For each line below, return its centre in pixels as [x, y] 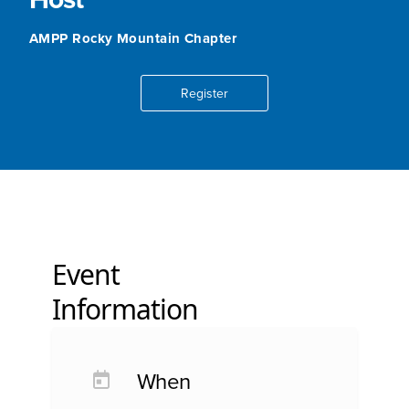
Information [126, 309]
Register [204, 94]
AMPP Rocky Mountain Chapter [133, 39]
